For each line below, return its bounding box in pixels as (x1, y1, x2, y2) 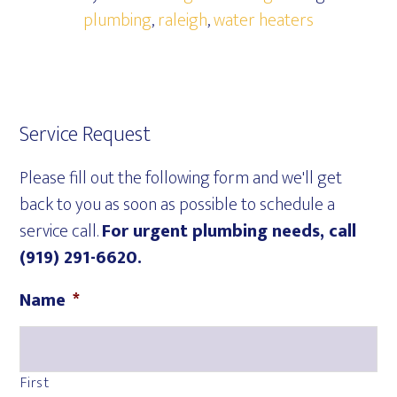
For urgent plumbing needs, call (102, 216, 357, 246)
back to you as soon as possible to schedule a (19, 190, 336, 220)
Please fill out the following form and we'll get (19, 163, 343, 193)
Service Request (19, 117, 152, 152)
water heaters (214, 5, 314, 35)
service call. (19, 216, 103, 246)
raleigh (158, 5, 207, 35)
